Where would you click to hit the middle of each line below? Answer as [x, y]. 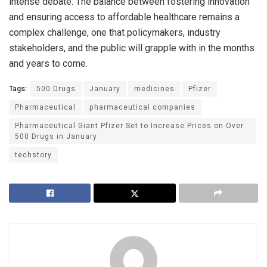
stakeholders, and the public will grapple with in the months [132, 48]
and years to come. [48, 64]
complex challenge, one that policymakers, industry [115, 33]
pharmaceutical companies [142, 108]
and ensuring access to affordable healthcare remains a [124, 17]
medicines [154, 89]
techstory [33, 155]
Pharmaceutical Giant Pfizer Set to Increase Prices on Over [129, 126]
